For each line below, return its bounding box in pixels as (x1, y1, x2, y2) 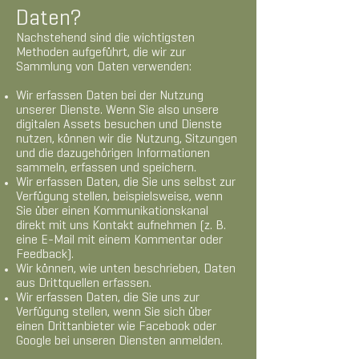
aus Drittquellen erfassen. (16, 278, 151, 289)
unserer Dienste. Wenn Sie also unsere (16, 105, 219, 116)
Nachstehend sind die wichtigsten (16, 33, 195, 44)
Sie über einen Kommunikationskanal (16, 206, 208, 217)
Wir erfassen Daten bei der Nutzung (16, 91, 204, 102)
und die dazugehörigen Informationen (16, 148, 210, 159)
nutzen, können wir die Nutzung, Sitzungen (16, 134, 237, 145)
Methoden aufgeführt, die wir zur (16, 47, 186, 58)
